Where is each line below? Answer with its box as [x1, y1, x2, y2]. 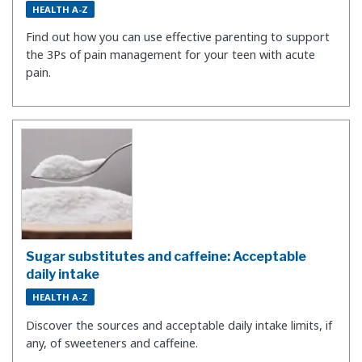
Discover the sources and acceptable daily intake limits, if [26, 317, 332, 333]
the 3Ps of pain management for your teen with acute [26, 47, 315, 63]
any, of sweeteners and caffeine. [26, 335, 198, 351]
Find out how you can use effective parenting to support [26, 29, 330, 45]
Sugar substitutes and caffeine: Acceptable [26, 249, 306, 265]
